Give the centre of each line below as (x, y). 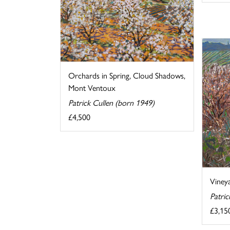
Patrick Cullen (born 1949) (111, 103)
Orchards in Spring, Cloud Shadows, (127, 75)
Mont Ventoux (92, 88)
